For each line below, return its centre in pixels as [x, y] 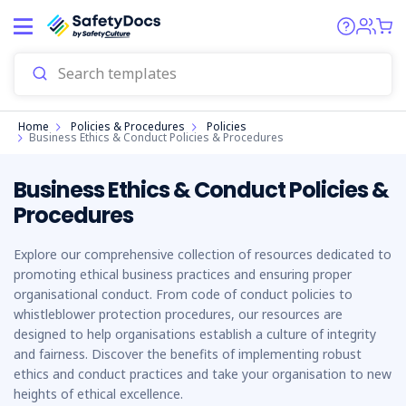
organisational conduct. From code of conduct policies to [183, 294]
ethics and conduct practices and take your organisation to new [203, 374]
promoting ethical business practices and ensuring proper [183, 274]
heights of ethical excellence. [98, 394]
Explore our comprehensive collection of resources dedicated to [203, 254]
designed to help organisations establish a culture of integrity [195, 334]
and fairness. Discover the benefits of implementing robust [188, 354]
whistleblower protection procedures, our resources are [178, 314]
